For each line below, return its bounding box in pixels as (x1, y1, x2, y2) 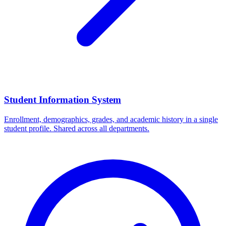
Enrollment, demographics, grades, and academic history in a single (4, 115, 218, 124)
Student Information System (4, 94, 121, 105)
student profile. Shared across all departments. (4, 124, 149, 133)
